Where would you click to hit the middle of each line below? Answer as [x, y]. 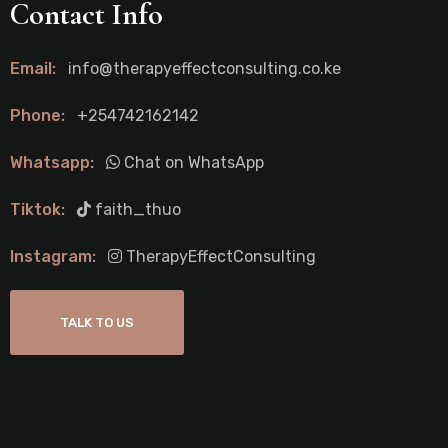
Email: [37, 68]
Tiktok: [41, 209]
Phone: [41, 115]
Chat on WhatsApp [192, 162]
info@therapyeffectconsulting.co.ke [204, 68]
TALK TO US [97, 322]
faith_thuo [136, 209]
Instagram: [57, 256]
